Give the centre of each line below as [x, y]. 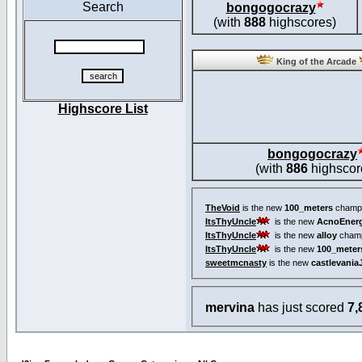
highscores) [301, 22]
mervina [230, 308]
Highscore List [103, 109]
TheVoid [223, 207]
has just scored [301, 308]
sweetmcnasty [236, 262]
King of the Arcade [316, 61]
